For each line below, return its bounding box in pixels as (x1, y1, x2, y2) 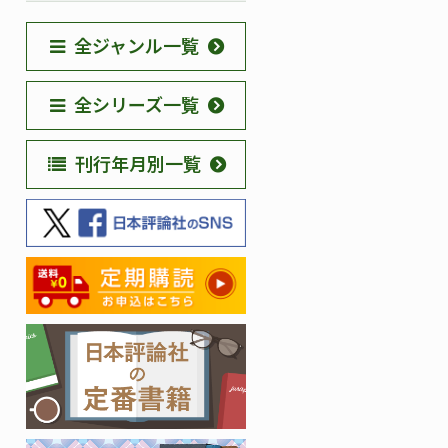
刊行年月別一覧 (74, 150, 201, 176)
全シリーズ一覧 (73, 91, 199, 117)
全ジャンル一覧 (73, 32, 199, 58)
